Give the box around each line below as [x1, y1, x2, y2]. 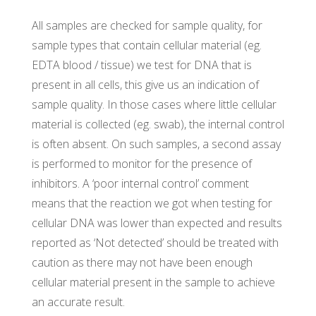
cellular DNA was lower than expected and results [31, 214, 282, 231]
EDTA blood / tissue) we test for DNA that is [31, 56, 252, 73]
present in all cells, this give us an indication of [31, 76, 259, 92]
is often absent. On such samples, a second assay [31, 135, 281, 152]
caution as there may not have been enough [31, 254, 253, 270]
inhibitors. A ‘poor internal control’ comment [31, 175, 249, 191]
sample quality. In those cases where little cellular [31, 96, 276, 112]
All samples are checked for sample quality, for [31, 17, 262, 33]
